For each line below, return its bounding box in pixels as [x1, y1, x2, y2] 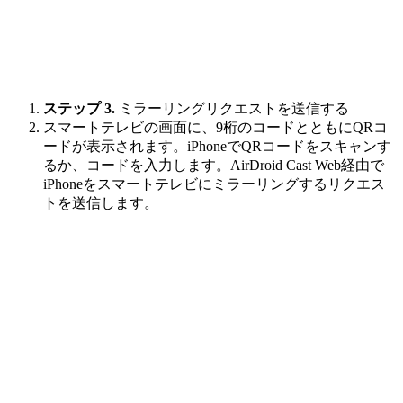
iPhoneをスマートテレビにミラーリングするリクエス [43, 176, 385, 193]
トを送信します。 [43, 195, 158, 211]
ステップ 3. [43, 101, 119, 117]
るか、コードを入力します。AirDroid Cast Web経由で [43, 157, 384, 174]
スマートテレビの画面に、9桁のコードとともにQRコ [43, 120, 388, 136]
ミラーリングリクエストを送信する [119, 101, 349, 117]
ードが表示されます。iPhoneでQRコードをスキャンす [43, 139, 391, 155]
